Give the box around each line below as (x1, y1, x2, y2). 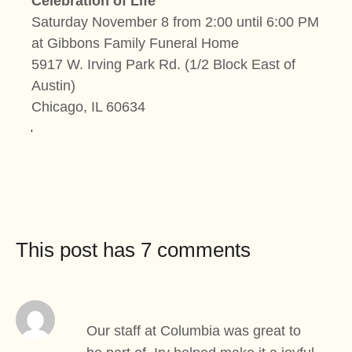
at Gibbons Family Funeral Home (31, 35, 239, 51)
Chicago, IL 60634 (31, 98, 145, 115)
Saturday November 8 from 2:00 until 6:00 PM (31, 13, 319, 30)
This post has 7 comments (16, 237, 251, 262)
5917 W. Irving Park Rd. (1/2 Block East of (31, 56, 295, 72)
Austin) (31, 77, 75, 93)
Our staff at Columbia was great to (86, 322, 301, 339)
